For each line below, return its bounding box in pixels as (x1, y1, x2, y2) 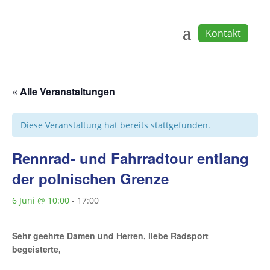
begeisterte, (12, 243, 61, 255)
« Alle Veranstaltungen (12, 84, 115, 98)
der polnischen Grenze (12, 168, 169, 189)
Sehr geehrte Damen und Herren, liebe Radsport (12, 230, 209, 242)
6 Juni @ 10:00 (12, 195, 69, 206)
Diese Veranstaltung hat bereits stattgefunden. (20, 119, 210, 131)
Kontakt (205, 27, 241, 40)
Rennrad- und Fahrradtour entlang (12, 148, 249, 168)
